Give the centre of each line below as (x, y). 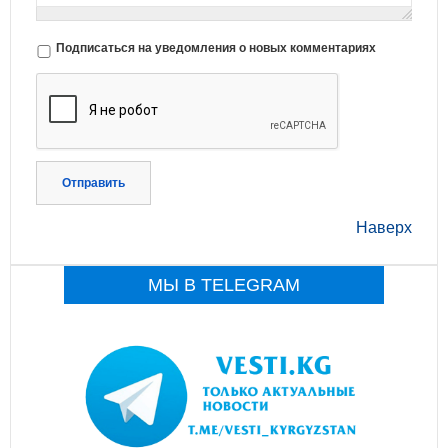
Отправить (93, 182)
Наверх (384, 227)
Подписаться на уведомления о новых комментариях (216, 47)
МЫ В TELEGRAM (224, 284)
